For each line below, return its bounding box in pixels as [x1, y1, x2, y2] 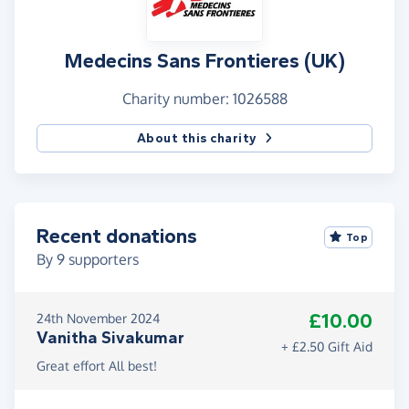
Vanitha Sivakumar [37, 328, 184, 349]
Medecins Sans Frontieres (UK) [64, 49, 345, 74]
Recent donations [37, 225, 197, 249]
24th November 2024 [37, 310, 160, 327]
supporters [65, 250, 139, 269]
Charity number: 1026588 [121, 89, 288, 109]
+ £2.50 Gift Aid [281, 339, 372, 355]
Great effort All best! [37, 358, 157, 374]
